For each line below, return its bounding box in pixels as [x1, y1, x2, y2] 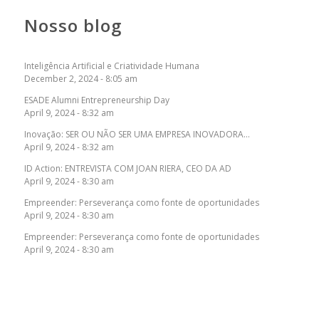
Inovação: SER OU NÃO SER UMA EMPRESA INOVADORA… [23, 128, 250, 141]
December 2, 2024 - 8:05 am [23, 73, 137, 85]
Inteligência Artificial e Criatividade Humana [23, 60, 199, 73]
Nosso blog [23, 14, 122, 38]
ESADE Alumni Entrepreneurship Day [23, 94, 169, 107]
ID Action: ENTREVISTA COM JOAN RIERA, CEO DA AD [23, 162, 231, 175]
